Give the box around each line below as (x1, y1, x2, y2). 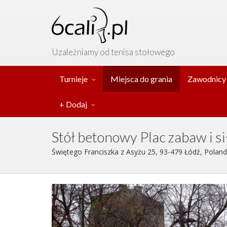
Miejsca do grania (110, 74, 172, 84)
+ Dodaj (59, 99, 87, 109)
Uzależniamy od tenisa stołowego (52, 47, 175, 57)
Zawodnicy (187, 74, 226, 84)
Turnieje (59, 74, 88, 84)
